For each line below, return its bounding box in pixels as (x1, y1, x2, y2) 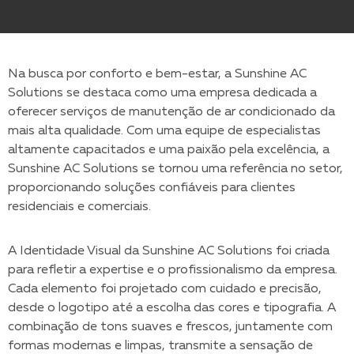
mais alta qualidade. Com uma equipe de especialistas (8, 125, 321, 137)
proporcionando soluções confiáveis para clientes (8, 182, 296, 194)
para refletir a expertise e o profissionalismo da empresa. (8, 264, 337, 277)
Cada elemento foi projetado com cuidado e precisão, (8, 283, 322, 296)
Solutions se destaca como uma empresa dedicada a (8, 87, 317, 100)
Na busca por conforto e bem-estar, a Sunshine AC (8, 68, 307, 81)
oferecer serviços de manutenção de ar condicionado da (8, 106, 335, 119)
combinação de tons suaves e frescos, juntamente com (8, 321, 333, 333)
